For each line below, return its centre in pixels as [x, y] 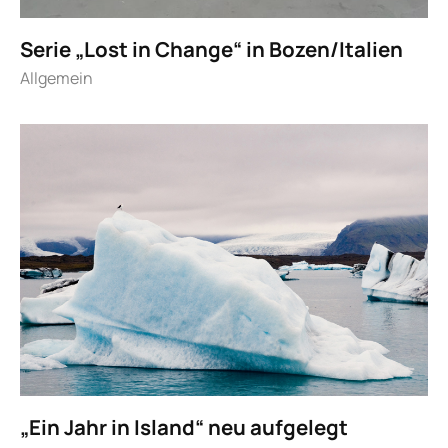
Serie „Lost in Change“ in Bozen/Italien [211, 48]
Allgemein [56, 78]
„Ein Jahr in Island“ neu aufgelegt [184, 426]
